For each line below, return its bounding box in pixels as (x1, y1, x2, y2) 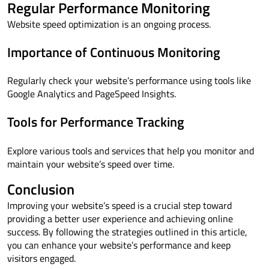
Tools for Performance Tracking (7, 112, 184, 133)
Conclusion (7, 178, 74, 200)
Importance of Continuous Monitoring (7, 41, 220, 62)
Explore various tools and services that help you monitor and (7, 143, 254, 158)
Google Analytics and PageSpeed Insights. (7, 86, 176, 101)
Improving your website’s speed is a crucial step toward (7, 198, 232, 213)
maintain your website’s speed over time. (7, 156, 174, 171)
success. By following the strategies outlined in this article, (7, 224, 247, 239)
